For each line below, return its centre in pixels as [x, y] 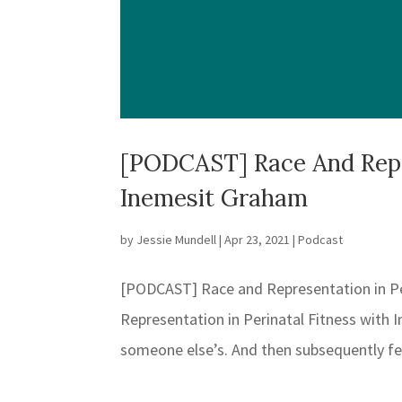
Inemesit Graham [214, 198]
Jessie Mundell [177, 240]
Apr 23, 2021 [258, 240]
